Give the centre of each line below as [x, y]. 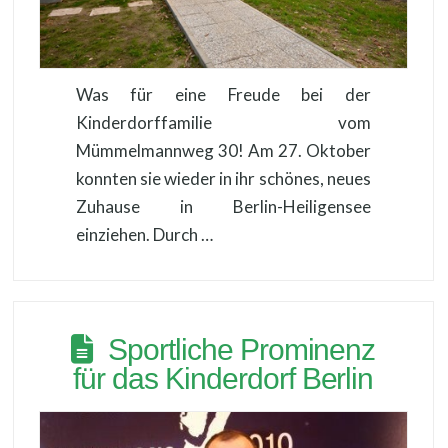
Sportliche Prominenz [242, 349]
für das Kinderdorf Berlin [223, 378]
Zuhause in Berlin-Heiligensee [223, 206]
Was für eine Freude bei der [223, 94]
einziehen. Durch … [144, 234]
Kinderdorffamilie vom [223, 122]
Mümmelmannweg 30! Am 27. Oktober [223, 150]
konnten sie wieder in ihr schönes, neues [223, 178]
